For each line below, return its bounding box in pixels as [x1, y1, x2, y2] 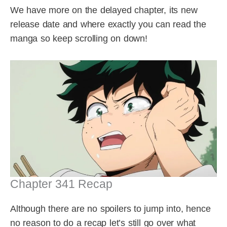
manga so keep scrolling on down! [10, 33, 147, 44]
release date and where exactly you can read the [10, 19, 206, 30]
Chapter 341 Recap [10, 177, 112, 191]
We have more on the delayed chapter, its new [10, 5, 198, 16]
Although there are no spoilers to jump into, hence [10, 204, 211, 214]
